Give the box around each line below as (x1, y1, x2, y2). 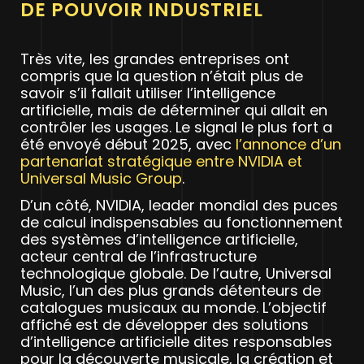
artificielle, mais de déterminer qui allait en (20, 99, 327, 120)
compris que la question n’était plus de (20, 65, 303, 86)
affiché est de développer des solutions (20, 314, 309, 335)
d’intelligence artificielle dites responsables (20, 331, 332, 352)
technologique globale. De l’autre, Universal (20, 262, 331, 284)
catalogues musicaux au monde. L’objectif (20, 297, 327, 318)
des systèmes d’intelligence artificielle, (20, 228, 298, 249)
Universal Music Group (20, 167, 182, 188)
